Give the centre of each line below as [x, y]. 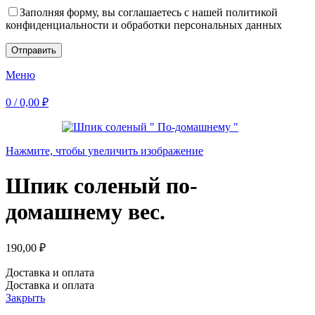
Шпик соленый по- [102, 185]
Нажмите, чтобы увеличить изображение [104, 151]
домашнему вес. [85, 211]
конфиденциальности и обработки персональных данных [144, 25]
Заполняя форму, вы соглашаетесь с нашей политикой [149, 13]
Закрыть [25, 298]
